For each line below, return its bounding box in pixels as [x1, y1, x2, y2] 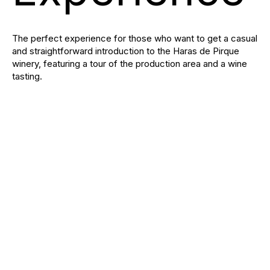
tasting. [12, 71, 42, 83]
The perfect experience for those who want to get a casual [12, 33, 257, 45]
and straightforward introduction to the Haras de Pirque [12, 45, 239, 57]
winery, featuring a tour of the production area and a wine [12, 58, 247, 70]
